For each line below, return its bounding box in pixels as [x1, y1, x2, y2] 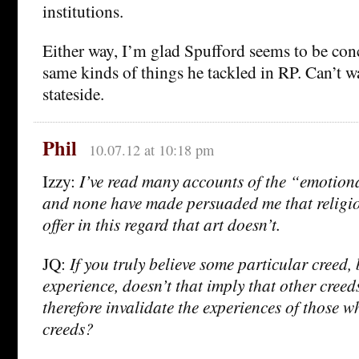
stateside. [42, 82, 104, 106]
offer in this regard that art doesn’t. [42, 212, 280, 236]
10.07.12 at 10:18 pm [88, 140, 214, 160]
